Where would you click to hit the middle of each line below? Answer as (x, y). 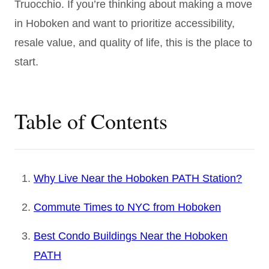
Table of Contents (91, 120)
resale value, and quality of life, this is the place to (133, 42)
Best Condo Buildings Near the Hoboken (131, 236)
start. (26, 62)
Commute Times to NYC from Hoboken (127, 207)
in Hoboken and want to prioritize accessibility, (125, 23)
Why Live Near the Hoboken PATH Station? (138, 178)
